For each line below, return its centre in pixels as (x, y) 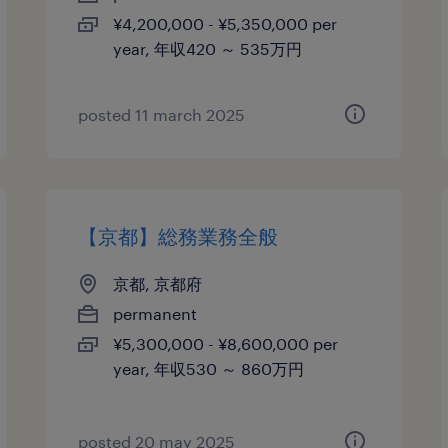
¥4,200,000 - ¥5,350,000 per (225, 23)
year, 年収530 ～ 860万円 (209, 368)
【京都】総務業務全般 (178, 236)
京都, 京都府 (158, 283)
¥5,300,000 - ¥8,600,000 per (226, 343)
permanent (155, 313)
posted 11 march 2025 (162, 114)
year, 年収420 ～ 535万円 (208, 48)
